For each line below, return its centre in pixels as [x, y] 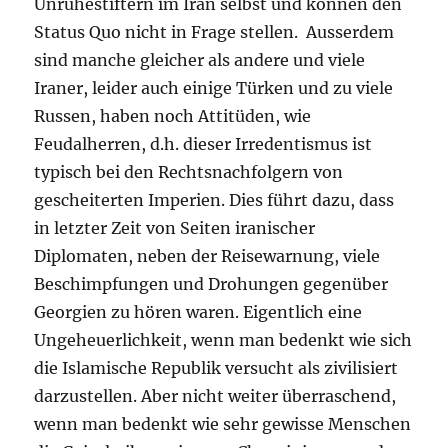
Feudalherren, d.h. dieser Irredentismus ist [203, 144]
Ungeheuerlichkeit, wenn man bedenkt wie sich [223, 340]
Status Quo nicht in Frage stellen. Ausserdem [214, 32]
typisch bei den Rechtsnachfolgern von [189, 172]
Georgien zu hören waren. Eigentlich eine [198, 312]
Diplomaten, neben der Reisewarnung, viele [207, 256]
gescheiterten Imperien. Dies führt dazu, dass [214, 200]
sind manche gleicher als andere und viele [200, 60]
